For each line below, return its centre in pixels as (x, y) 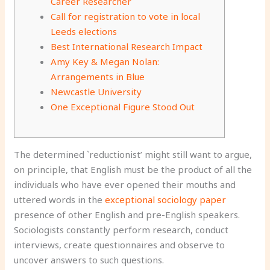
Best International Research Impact (127, 46)
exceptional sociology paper (166, 199)
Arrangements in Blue (98, 77)
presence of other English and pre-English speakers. (127, 215)
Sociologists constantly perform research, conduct (121, 230)
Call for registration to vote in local (126, 16)
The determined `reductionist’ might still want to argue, (133, 154)
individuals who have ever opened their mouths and (125, 184)
